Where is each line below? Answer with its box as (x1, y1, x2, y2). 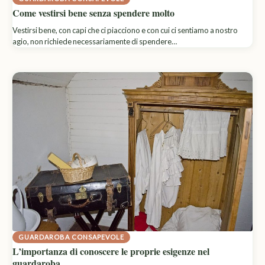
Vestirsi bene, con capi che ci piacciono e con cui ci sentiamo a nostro (12, 25, 238, 35)
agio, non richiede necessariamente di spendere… (12, 36, 177, 46)
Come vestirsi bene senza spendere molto (12, 5, 174, 20)
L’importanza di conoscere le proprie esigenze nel (12, 244, 209, 258)
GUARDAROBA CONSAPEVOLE (18, 232, 124, 241)
